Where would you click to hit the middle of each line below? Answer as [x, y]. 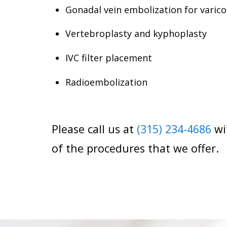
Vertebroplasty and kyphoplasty [136, 34]
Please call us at [94, 129]
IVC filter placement [109, 58]
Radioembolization [106, 82]
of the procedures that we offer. [135, 148]
